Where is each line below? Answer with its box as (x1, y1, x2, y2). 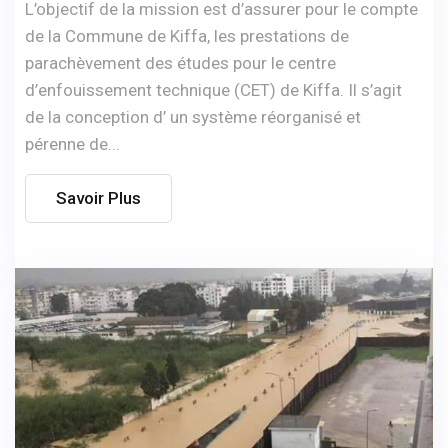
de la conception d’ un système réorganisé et (25, 106, 361, 127)
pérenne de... (25, 133, 120, 154)
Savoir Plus (56, 187, 141, 208)
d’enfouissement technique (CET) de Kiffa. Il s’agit (25, 79, 402, 100)
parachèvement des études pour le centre (25, 52, 336, 73)
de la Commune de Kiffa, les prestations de (25, 25, 349, 46)
